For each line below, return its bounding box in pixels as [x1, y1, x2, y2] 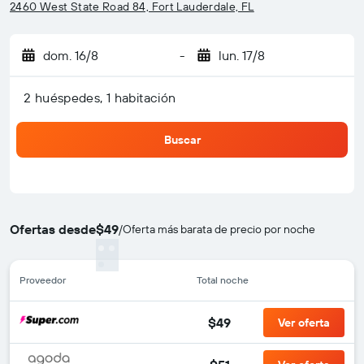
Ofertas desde [10, 221, 96, 237]
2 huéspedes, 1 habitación [24, 89, 176, 106]
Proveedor [19, 274, 66, 286]
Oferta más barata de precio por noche [123, 222, 315, 236]
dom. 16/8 [43, 47, 98, 63]
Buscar [163, 132, 201, 147]
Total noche [197, 274, 249, 286]
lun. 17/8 [218, 47, 265, 63]
